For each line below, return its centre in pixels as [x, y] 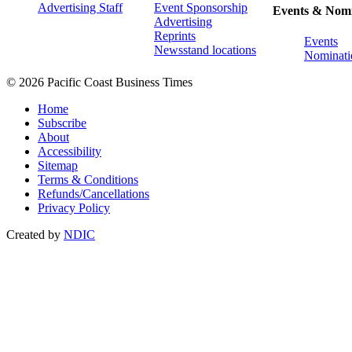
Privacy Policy [74, 207]
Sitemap [58, 165]
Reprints [175, 36]
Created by [35, 234]
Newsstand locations [205, 50]
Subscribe [62, 123]
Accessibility [70, 151]
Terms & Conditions [88, 179]
